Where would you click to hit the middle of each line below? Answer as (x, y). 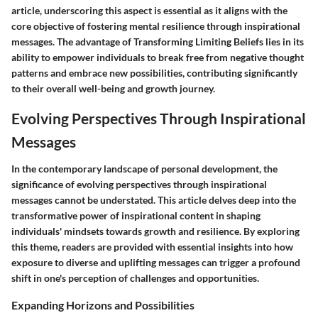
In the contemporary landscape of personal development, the (144, 168)
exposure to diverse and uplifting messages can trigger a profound (156, 262)
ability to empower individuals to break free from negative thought (158, 57)
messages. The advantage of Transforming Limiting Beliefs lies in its (158, 42)
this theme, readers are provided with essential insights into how (152, 246)
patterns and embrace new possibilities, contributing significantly (154, 73)
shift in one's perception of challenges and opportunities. (135, 278)
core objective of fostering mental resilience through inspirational (156, 26)
